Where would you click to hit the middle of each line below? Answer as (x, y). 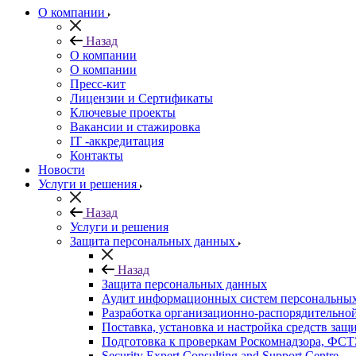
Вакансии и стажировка (135, 127)
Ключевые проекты (123, 112)
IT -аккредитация (117, 141)
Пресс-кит (98, 84)
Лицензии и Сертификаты (141, 98)
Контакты (97, 155)
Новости (62, 170)
